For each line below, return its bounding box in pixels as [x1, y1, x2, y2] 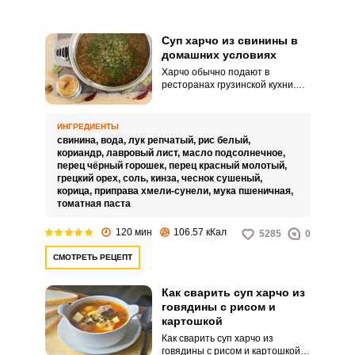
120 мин [115, 226, 152, 238]
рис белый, [197, 135, 253, 146]
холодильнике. [161, 143, 227, 154]
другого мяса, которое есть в [161, 130, 290, 141]
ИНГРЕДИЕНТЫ [56, 122, 119, 131]
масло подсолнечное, [181, 147, 288, 158]
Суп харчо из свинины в [161, 34, 298, 47]
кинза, [150, 173, 181, 184]
